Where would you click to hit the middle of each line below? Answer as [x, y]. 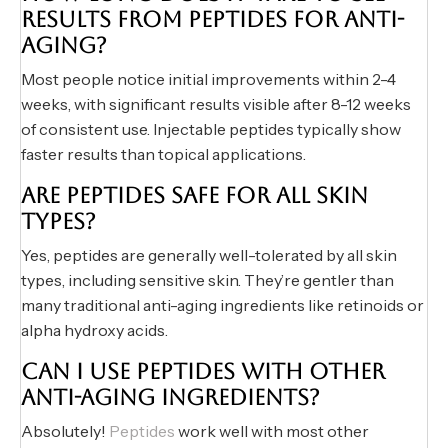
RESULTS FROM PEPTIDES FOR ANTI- [212, 20]
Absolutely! [65, 431]
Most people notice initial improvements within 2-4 [208, 79]
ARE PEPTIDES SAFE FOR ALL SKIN [194, 196]
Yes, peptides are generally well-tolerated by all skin [209, 255]
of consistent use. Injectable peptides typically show [211, 129]
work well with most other [272, 431]
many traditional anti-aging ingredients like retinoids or [222, 305]
